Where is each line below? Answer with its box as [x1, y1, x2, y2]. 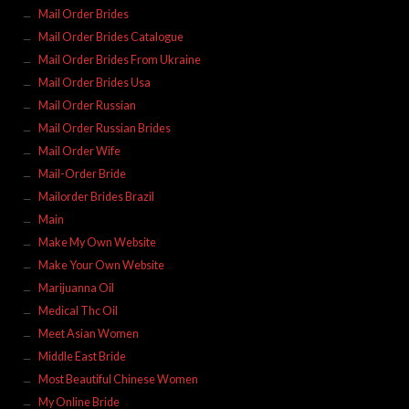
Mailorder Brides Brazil [37, 189, 154, 204]
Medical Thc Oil [37, 303, 118, 318]
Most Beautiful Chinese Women [37, 372, 198, 386]
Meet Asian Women [37, 326, 139, 341]
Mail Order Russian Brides [37, 121, 171, 135]
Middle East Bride [37, 349, 126, 363]
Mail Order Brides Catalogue [37, 29, 184, 44]
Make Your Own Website [37, 257, 164, 272]
